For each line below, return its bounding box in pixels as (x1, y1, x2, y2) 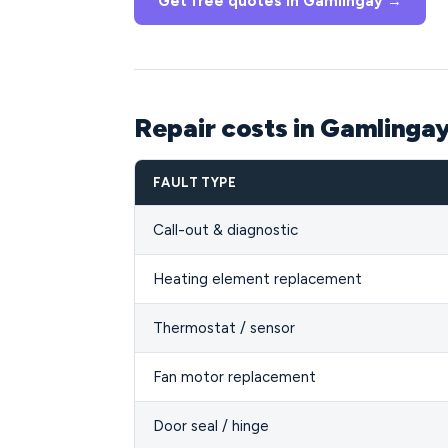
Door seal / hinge (153, 417, 269, 435)
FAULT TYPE (153, 175, 236, 190)
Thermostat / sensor (153, 319, 295, 337)
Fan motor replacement (153, 368, 316, 386)
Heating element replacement (153, 270, 362, 288)
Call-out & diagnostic (153, 221, 298, 239)
